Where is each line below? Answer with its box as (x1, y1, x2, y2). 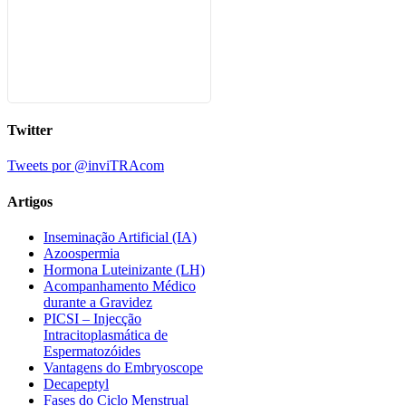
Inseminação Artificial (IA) (43, 228, 197, 245)
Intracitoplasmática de (43, 326, 168, 343)
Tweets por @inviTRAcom (7, 158, 164, 174)
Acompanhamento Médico (43, 277, 196, 294)
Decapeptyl (43, 375, 109, 391)
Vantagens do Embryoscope (43, 359, 203, 375)
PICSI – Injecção (43, 310, 141, 326)
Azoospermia (43, 245, 120, 261)
